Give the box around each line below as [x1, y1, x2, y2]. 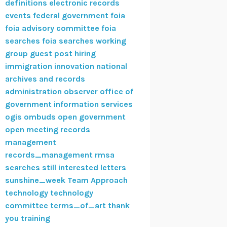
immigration [5, 61, 52, 71]
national [96, 61, 127, 71]
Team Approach [67, 175, 128, 185]
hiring [74, 49, 96, 59]
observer [63, 87, 98, 97]
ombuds [23, 112, 56, 122]
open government [57, 112, 126, 122]
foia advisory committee [5, 23, 99, 33]
